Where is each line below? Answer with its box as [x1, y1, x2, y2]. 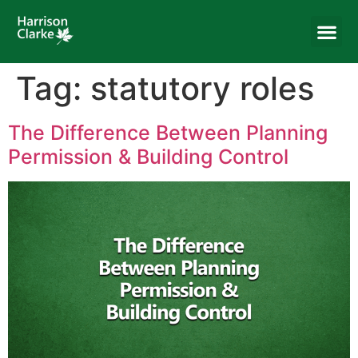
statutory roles [90, 69, 314, 108]
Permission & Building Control [8, 145, 288, 169]
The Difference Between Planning [8, 121, 328, 145]
